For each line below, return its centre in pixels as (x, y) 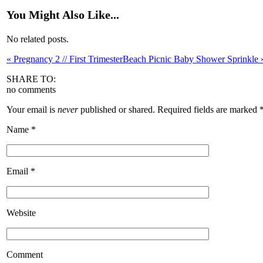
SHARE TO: (31, 79)
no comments (31, 89)
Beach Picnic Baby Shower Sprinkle (192, 59)
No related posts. (38, 39)
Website (21, 213)
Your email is (32, 109)
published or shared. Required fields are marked (169, 109)
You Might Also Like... (63, 14)
